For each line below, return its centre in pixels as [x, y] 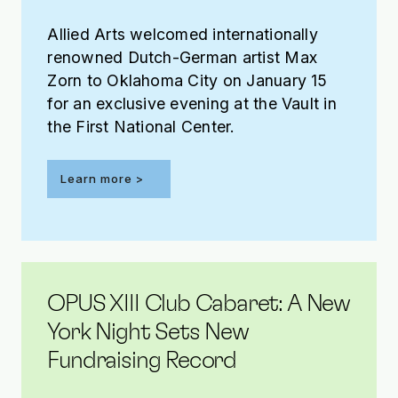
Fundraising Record [142, 361]
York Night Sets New [148, 333]
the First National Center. [141, 127]
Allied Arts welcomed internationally [183, 35]
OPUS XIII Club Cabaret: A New [199, 304]
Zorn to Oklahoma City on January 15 [187, 81]
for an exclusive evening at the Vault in [192, 104]
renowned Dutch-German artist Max [182, 58]
